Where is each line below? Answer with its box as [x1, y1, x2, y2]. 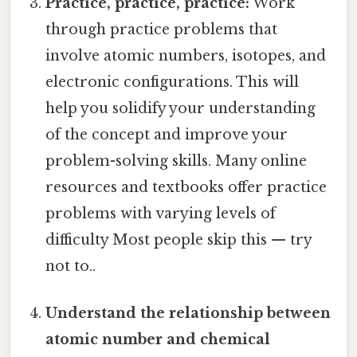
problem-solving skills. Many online [45, 151, 308, 170]
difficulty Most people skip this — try [45, 230, 312, 249]
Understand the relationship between [45, 304, 331, 323]
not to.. [45, 257, 96, 275]
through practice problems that [45, 20, 278, 38]
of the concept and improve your [45, 125, 288, 143]
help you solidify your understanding [45, 99, 316, 117]
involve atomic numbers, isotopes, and [45, 46, 327, 65]
